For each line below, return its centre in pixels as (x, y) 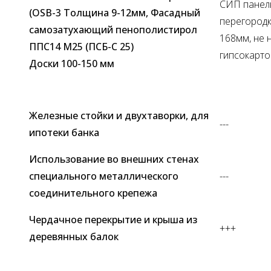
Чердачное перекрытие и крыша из (113, 219)
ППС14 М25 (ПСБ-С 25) (81, 46)
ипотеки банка (64, 132)
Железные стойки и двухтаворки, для (119, 115)
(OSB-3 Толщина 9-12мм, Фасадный (115, 12)
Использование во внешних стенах (114, 159)
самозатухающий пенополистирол (113, 29)
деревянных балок (74, 236)
